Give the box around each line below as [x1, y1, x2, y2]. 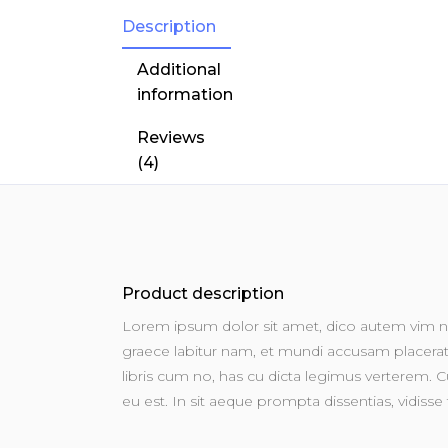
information [137, 85, 233, 105]
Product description [122, 284, 284, 304]
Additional [137, 60, 221, 80]
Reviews [137, 128, 205, 148]
